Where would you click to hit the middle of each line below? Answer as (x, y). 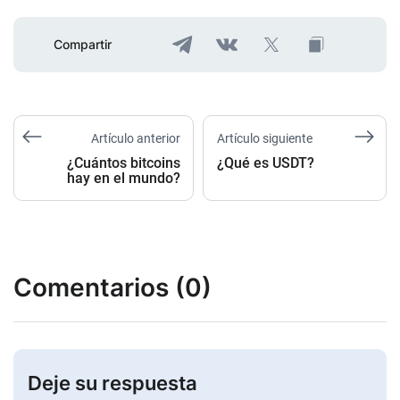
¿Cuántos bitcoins (123, 162)
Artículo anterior (135, 138)
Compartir (83, 45)
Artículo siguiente (264, 138)
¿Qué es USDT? (265, 162)
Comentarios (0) (112, 287)
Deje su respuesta (112, 383)
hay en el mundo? (123, 178)
